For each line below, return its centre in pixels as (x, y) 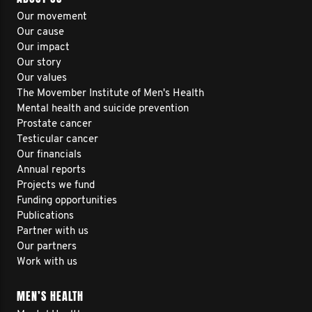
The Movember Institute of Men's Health (110, 94)
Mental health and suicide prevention (103, 109)
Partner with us (53, 232)
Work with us (47, 262)
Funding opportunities (67, 201)
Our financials (49, 155)
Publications (45, 216)
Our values (42, 78)
